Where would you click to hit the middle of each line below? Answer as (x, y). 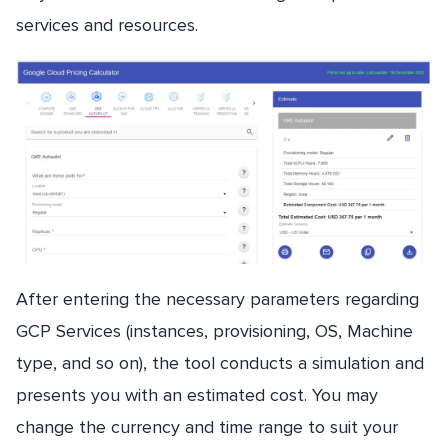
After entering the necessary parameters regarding (217, 299)
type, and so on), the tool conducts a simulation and (220, 363)
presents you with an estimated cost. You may (197, 395)
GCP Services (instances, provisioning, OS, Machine (214, 331)
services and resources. (107, 24)
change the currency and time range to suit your (207, 427)
